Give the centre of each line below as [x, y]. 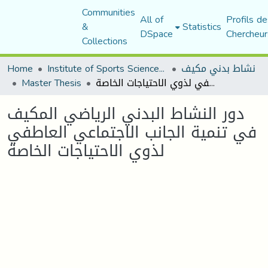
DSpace [156, 34]
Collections [104, 41]
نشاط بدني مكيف [218, 68]
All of [151, 19]
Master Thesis [51, 83]
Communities [108, 12]
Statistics [202, 27]
